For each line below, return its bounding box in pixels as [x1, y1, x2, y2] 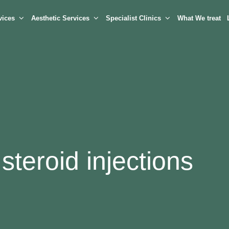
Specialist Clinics [106, 14, 161, 22]
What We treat [177, 14, 221, 22]
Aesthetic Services [31, 14, 89, 22]
